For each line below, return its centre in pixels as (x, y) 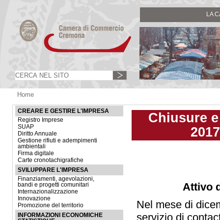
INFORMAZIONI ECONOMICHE (60, 215)
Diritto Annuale (37, 134)
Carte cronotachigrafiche (51, 160)
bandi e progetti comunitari (53, 185)
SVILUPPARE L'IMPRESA (53, 170)
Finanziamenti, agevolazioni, (56, 179)
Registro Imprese (41, 120)
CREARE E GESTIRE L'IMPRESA (63, 111)
